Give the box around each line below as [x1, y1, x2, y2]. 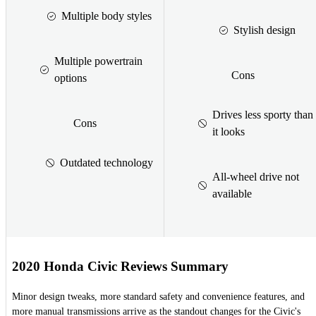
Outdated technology [59, 156, 153, 169]
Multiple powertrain [54, 54, 142, 67]
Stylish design [233, 23, 296, 36]
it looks [212, 125, 245, 138]
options [54, 71, 87, 84]
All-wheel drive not [212, 170, 299, 183]
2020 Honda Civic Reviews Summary [12, 258, 229, 274]
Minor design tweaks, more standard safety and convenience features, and [12, 291, 305, 303]
